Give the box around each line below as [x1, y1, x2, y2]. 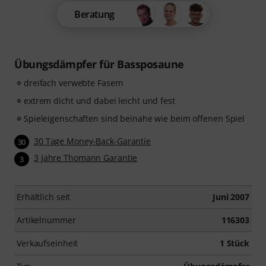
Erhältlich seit [17, 191, 71, 202]
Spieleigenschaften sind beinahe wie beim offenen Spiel [24, 113, 245, 124]
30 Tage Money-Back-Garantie [34, 135, 151, 147]
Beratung [74, 8, 115, 21]
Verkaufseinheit [17, 237, 78, 249]
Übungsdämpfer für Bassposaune [14, 57, 184, 71]
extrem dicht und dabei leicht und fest [24, 95, 175, 106]
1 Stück [219, 237, 249, 249]
